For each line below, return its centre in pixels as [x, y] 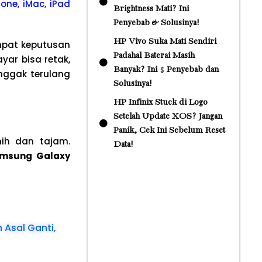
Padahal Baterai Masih [154, 56]
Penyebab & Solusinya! [156, 23]
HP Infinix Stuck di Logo [160, 102]
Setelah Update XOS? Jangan [168, 116]
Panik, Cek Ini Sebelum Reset [169, 130]
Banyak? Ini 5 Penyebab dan [166, 70]
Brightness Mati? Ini [151, 9]
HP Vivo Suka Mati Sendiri [165, 42]
